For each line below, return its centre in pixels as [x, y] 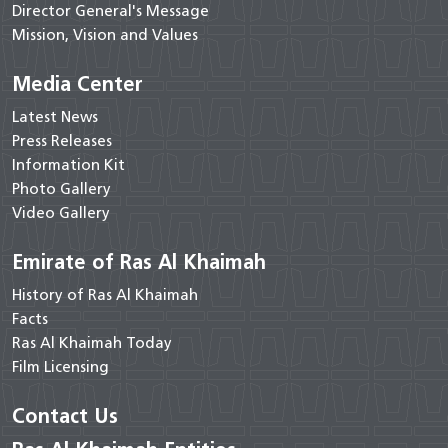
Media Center [77, 83]
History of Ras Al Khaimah [105, 294]
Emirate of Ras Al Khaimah [139, 261]
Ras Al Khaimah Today [92, 342]
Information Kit [68, 164]
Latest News [55, 116]
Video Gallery [61, 212]
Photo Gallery [61, 188]
